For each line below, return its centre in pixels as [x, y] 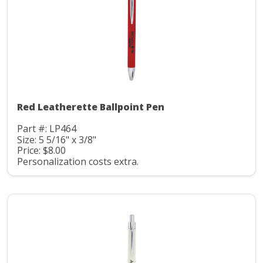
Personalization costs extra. [78, 161]
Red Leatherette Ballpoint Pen [91, 107]
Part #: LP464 [47, 129]
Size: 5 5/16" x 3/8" [57, 139]
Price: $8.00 [41, 151]
